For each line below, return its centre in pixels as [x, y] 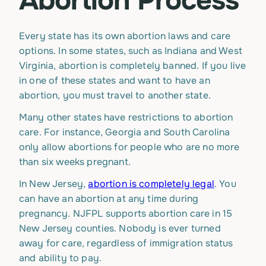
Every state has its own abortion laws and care [125, 36]
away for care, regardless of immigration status [126, 243]
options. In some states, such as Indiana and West [131, 51]
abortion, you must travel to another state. [115, 95]
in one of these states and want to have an [115, 80]
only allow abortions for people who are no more [129, 147]
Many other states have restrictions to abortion [126, 117]
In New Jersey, [54, 184]
